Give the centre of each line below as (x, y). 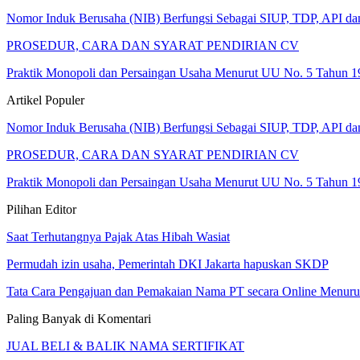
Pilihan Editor (41, 209)
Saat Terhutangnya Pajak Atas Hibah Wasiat (118, 236)
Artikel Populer (45, 100)
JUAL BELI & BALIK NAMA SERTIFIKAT (125, 346)
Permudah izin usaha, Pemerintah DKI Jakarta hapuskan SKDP (168, 264)
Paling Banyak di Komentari (79, 318)
